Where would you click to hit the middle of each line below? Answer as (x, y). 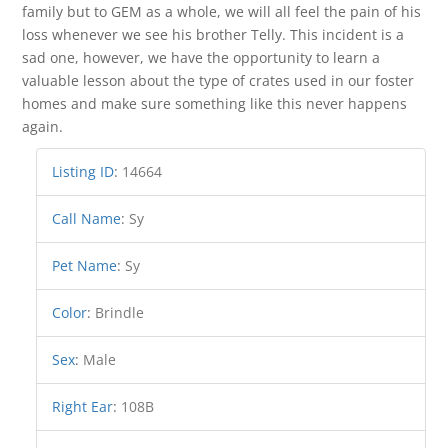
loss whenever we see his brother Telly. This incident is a (213, 34)
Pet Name (85, 265)
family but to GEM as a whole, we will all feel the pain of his (222, 11)
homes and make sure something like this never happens (215, 103)
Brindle (120, 312)
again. (43, 126)
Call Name (87, 218)
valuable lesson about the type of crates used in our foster (218, 80)
